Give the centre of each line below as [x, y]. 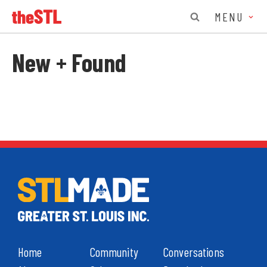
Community [114, 252]
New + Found [69, 62]
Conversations [193, 252]
